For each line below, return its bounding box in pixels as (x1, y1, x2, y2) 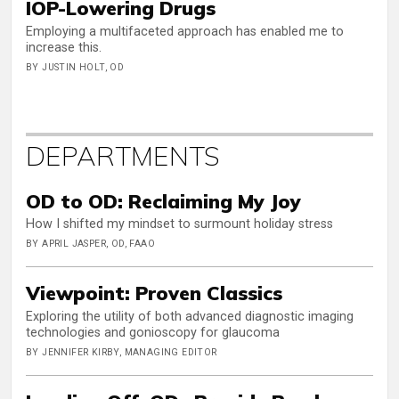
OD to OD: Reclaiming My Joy (26, 188, 301, 213)
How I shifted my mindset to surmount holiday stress (26, 216, 333, 232)
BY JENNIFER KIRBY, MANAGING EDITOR (26, 346, 217, 358)
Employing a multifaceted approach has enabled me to (26, 23, 344, 39)
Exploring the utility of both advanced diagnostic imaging (26, 308, 354, 324)
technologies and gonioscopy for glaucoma (26, 324, 280, 340)
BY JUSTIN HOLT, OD (26, 61, 125, 73)
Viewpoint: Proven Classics (26, 281, 282, 305)
